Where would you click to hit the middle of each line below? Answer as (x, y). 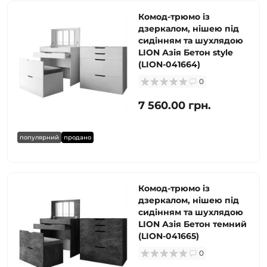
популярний (39, 137)
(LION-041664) (169, 64)
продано (77, 137)
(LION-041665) (169, 236)
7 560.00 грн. (175, 105)
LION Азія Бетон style (186, 52)
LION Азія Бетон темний (193, 224)
